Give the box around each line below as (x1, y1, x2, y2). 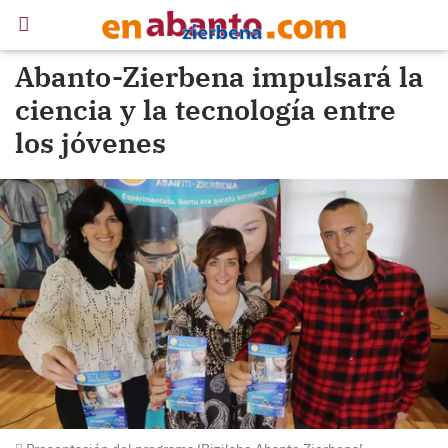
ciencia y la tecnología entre (15, 91, 396, 128)
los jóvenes (15, 124, 166, 161)
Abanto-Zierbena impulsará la (15, 58, 424, 95)
